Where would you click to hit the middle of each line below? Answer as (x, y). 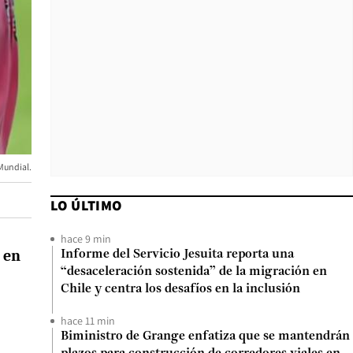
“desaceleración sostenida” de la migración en (194, 272)
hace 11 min (88, 321)
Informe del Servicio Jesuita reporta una (177, 255)
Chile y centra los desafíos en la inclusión (180, 289)
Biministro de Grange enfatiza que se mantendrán (205, 336)
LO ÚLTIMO (86, 205)
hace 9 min (86, 239)
